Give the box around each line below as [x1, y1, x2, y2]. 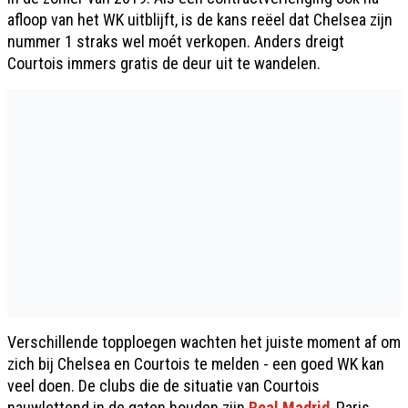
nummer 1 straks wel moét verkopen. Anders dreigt [7, 32, 344, 51]
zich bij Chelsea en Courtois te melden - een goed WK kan [7, 354, 384, 373]
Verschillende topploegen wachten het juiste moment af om [7, 332, 401, 352]
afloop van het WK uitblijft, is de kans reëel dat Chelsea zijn [7, 10, 393, 29]
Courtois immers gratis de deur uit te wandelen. [7, 54, 321, 73]
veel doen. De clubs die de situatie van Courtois [7, 376, 320, 395]
